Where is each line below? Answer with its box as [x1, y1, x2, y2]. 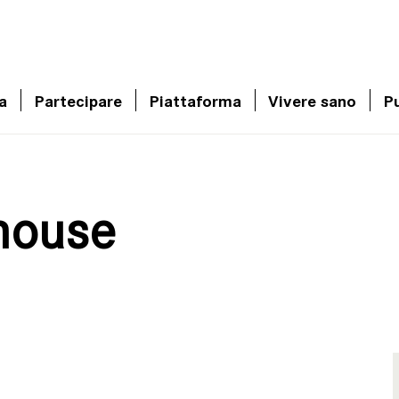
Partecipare [34, 88, 122, 112]
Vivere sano [268, 88, 356, 112]
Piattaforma [149, 88, 241, 112]
